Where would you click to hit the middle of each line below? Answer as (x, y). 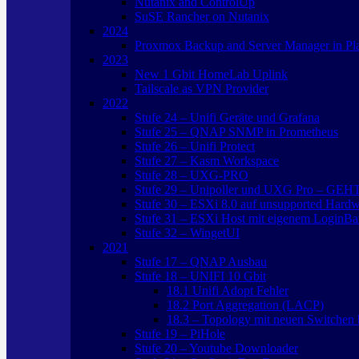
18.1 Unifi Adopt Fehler (228, 290)
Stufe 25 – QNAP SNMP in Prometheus (236, 132)
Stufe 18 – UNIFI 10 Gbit (200, 276)
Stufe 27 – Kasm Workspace (207, 161)
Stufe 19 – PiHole (180, 334)
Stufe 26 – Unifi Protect (195, 146)
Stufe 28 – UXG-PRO (192, 175)
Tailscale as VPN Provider (202, 89)
